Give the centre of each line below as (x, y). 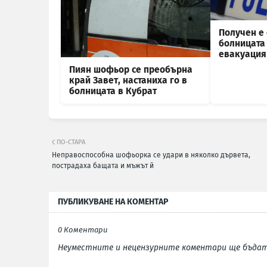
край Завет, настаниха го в (128, 81)
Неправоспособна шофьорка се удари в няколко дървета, (151, 155)
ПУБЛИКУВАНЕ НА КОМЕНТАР (113, 202)
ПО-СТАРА (71, 142)
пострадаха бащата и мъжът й (103, 166)
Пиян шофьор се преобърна (131, 70)
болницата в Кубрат (113, 91)
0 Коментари (83, 230)
